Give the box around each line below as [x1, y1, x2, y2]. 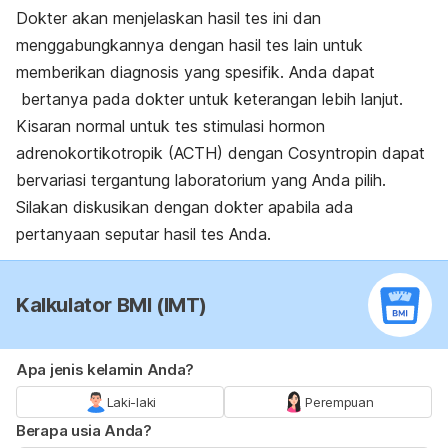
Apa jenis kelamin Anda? [16, 360, 195, 380]
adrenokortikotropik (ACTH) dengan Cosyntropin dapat [16, 143, 425, 164]
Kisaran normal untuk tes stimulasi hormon [16, 116, 325, 137]
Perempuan [305, 394, 374, 411]
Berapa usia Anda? [16, 421, 152, 441]
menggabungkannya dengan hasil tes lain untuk [16, 35, 363, 56]
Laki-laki [106, 394, 156, 411]
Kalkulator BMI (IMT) [16, 293, 207, 318]
